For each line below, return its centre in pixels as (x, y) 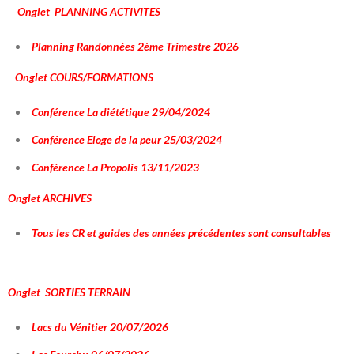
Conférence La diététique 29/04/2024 (121, 111)
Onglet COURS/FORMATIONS (81, 77)
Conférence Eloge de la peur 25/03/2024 (127, 139)
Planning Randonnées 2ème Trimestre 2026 (135, 46)
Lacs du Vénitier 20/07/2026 (100, 326)
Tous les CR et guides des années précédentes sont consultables (181, 232)
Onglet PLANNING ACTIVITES (84, 11)
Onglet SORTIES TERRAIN (69, 292)
